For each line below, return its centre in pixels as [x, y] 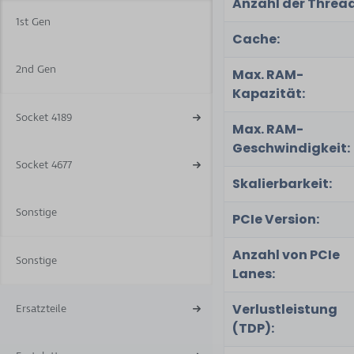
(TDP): [254, 328]
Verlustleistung [285, 309]
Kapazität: [269, 94]
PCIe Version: [276, 219]
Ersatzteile [41, 309]
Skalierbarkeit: [282, 184]
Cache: [256, 39]
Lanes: [254, 274]
